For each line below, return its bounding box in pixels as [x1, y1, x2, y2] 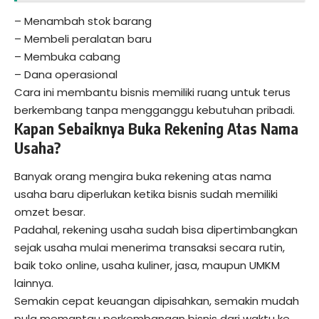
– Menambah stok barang [14, 14, 152, 29]
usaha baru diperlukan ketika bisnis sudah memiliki [14, 186, 278, 202]
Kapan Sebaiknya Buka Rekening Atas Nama [14, 119, 298, 139]
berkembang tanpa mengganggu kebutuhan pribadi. [14, 103, 295, 118]
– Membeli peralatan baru [14, 31, 152, 47]
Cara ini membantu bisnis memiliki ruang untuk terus [14, 85, 291, 100]
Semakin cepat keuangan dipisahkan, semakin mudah [14, 293, 299, 308]
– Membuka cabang [14, 49, 120, 65]
